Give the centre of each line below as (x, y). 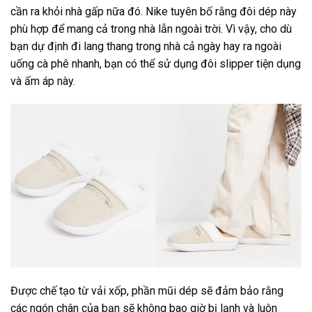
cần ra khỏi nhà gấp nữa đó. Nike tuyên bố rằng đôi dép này (154, 11)
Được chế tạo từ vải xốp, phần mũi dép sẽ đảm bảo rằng (147, 291)
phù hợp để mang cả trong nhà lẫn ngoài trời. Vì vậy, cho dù (151, 29)
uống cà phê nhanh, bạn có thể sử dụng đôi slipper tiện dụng (156, 63)
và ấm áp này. (43, 81)
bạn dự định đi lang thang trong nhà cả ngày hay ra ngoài (146, 46)
